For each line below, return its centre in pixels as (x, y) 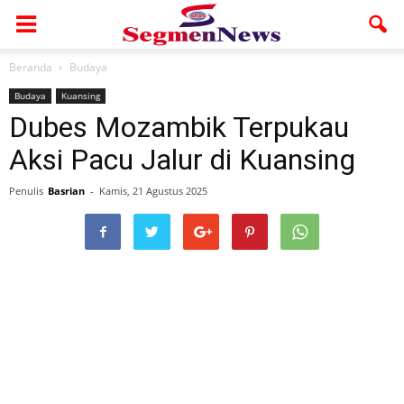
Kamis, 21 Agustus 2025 (153, 191)
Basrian (66, 191)
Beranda (31, 67)
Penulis (26, 191)
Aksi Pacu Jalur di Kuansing (182, 160)
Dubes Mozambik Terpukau (179, 127)
